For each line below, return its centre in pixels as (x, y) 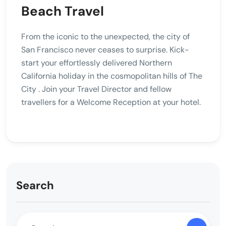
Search (35, 186)
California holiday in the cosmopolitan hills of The (112, 76)
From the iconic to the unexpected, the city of (105, 37)
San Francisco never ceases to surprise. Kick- (105, 50)
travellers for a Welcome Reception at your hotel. (111, 102)
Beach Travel (63, 11)
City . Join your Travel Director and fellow (96, 89)
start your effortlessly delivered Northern (97, 63)
